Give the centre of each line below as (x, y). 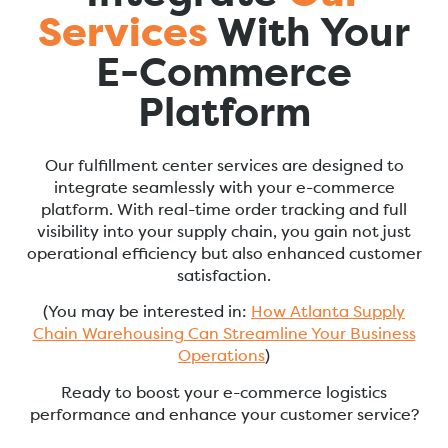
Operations (221, 357)
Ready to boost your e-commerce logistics (224, 393)
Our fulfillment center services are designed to (224, 166)
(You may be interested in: (147, 313)
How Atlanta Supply (328, 313)
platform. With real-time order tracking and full (224, 210)
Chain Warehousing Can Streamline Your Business (224, 335)
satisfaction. (224, 276)
